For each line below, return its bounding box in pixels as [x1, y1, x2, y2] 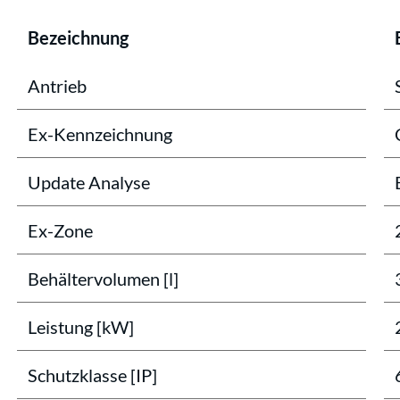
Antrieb [28, 75, 87, 96]
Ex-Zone [28, 220, 93, 241]
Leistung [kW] [28, 316, 134, 337]
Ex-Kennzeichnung [28, 123, 172, 145]
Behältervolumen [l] [28, 268, 179, 289]
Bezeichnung [28, 27, 129, 48]
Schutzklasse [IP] [28, 364, 157, 386]
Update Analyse [28, 171, 150, 193]
